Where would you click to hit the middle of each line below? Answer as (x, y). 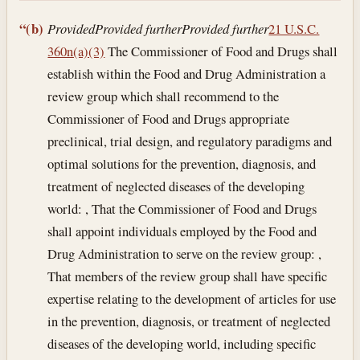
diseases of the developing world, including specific (182, 343)
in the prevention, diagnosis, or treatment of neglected (189, 321)
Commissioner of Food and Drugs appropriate (169, 118)
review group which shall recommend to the (164, 96)
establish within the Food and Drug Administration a (187, 73)
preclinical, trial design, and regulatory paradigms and (190, 141)
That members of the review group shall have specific (188, 276)
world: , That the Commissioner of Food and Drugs (182, 208)
